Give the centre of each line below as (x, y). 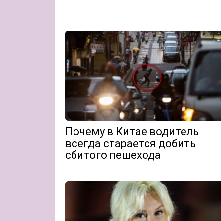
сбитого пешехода (113, 155)
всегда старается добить (130, 143)
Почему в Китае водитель (132, 131)
